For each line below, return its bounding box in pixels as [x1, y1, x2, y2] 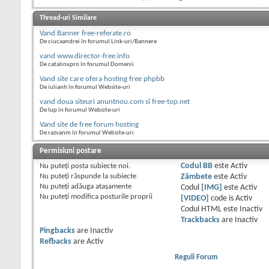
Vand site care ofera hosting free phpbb [40, 75, 165, 83]
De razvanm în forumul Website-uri [40, 130, 134, 137]
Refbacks [40, 238, 71, 246]
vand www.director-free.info [40, 52, 130, 61]
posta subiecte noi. [69, 162, 130, 171]
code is [208, 195, 235, 203]
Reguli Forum [174, 253, 218, 262]
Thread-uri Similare [40, 14, 97, 22]
